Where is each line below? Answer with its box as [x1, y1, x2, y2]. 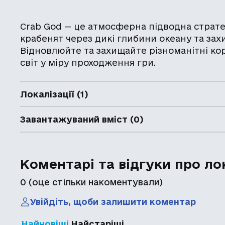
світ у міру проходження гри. [20, 58, 156, 67]
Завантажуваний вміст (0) [20, 115, 144, 124]
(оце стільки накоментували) [26, 177, 163, 187]
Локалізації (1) [20, 89, 88, 99]
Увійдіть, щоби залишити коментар [30, 197, 196, 206]
